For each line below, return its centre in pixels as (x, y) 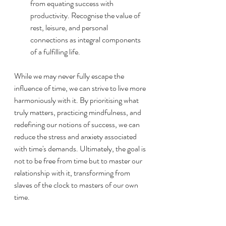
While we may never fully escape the (70, 76)
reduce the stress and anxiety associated (76, 136)
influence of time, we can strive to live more (81, 88)
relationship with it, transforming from (73, 173)
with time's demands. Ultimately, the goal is (81, 148)
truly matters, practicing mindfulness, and (78, 112)
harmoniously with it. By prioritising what (77, 100)
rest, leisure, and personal (70, 27)
